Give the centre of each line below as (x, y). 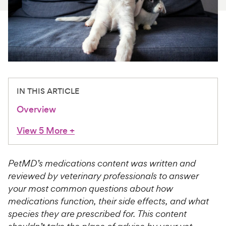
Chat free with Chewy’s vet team (106, 52)
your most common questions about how (91, 188)
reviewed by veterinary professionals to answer (103, 176)
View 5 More (42, 130)
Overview (36, 109)
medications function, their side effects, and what (108, 201)
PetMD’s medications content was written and (102, 163)
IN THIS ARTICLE (48, 91)
